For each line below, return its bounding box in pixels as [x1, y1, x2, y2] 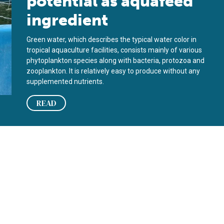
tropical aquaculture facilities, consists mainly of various [26, 46, 202, 54]
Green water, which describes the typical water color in [26, 35, 197, 43]
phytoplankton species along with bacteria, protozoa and [26, 56, 205, 64]
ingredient [26, 10, 108, 29]
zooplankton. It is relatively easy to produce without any [26, 67, 200, 75]
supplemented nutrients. [26, 77, 104, 85]
